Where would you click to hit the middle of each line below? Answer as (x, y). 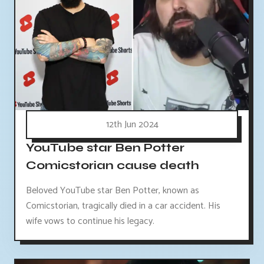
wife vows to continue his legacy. (90, 222)
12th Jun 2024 (132, 125)
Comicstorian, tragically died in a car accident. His (123, 206)
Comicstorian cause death (113, 166)
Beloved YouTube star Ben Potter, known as (113, 191)
